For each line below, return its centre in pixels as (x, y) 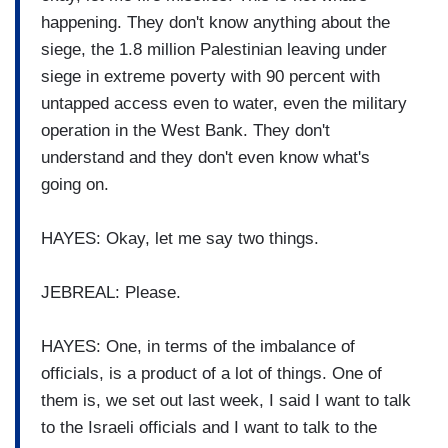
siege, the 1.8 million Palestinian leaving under (214, 49)
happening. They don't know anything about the (215, 22)
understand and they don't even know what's (205, 157)
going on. (75, 184)
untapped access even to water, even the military (224, 103)
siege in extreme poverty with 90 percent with (210, 76)
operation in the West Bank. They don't (185, 130)
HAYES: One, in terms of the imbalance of (198, 346)
